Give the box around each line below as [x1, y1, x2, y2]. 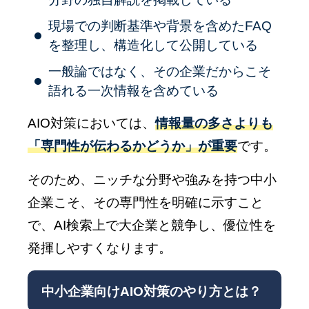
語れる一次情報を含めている [48, 83, 219, 98]
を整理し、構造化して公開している [48, 37, 258, 52]
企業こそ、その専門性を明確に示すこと [28, 195, 263, 210]
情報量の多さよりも [155, 115, 273, 130]
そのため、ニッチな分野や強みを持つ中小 [28, 172, 277, 187]
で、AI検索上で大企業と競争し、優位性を [28, 217, 276, 232]
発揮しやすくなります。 [28, 240, 172, 255]
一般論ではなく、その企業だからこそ [48, 63, 271, 79]
